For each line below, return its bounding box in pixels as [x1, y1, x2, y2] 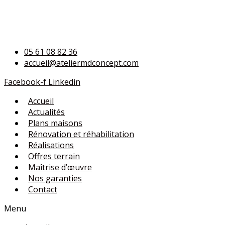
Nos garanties [28, 173, 82, 184]
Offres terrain [28, 151, 80, 162]
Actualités [28, 106, 65, 118]
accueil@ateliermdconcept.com [24, 57, 139, 68]
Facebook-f [4, 76, 46, 87]
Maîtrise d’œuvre [28, 162, 92, 173]
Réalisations [28, 140, 74, 151]
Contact [28, 184, 57, 195]
